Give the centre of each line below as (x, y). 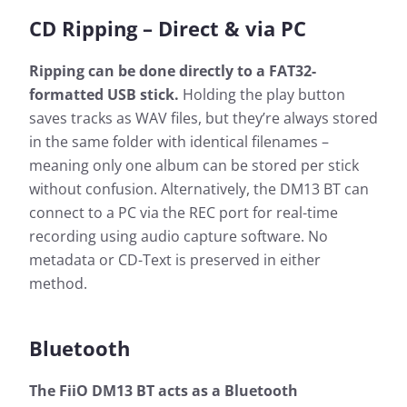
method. (58, 284)
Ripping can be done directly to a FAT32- (173, 71)
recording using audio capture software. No (179, 237)
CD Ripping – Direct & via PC (168, 29)
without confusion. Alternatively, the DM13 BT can (199, 189)
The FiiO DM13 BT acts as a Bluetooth (164, 391)
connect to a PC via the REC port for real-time (184, 213)
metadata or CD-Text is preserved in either (175, 260)
